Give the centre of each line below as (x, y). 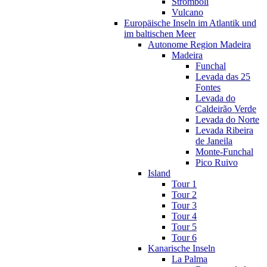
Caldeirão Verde (226, 108)
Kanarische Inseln (181, 248)
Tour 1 (184, 184)
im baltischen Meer (160, 33)
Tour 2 (184, 194)
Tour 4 (184, 216)
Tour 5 (184, 226)
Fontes (208, 87)
